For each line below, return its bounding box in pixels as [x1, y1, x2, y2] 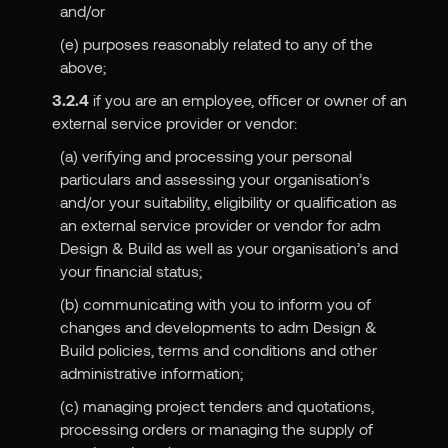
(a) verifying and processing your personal [60, 146, 353, 166]
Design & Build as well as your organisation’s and [60, 238, 399, 258]
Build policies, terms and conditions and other [60, 340, 378, 360]
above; [60, 57, 107, 77]
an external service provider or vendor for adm [60, 215, 382, 235]
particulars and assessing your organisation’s [60, 169, 371, 189]
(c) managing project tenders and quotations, [60, 396, 375, 416]
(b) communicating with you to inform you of [60, 294, 372, 314]
